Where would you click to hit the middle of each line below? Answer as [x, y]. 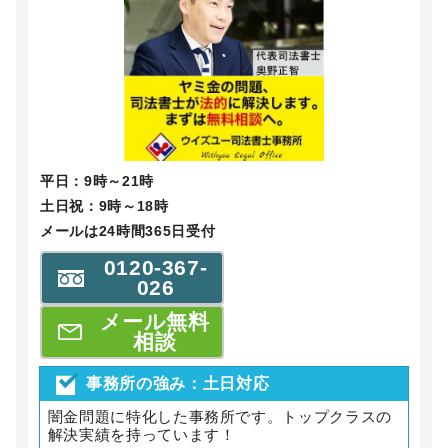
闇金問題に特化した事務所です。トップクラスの [219, 417]
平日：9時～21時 [97, 180]
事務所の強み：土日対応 [178, 383]
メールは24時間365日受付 [128, 230]
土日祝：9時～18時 [104, 205]
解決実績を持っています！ [141, 435]
